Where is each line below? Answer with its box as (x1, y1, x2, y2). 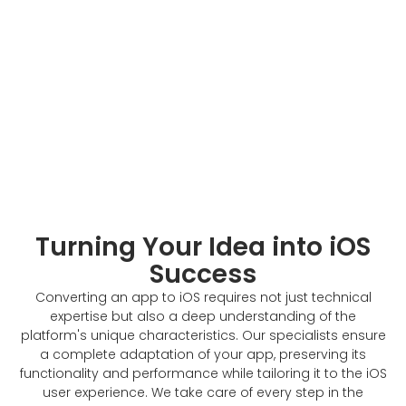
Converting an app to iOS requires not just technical (34, 288, 372, 307)
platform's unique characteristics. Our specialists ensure (20, 326, 386, 345)
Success (150, 256, 256, 293)
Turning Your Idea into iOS (35, 229, 371, 266)
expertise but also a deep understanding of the (50, 307, 356, 326)
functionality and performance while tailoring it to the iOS (19, 364, 387, 383)
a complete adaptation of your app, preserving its (40, 345, 366, 364)
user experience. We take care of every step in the (43, 383, 363, 402)
